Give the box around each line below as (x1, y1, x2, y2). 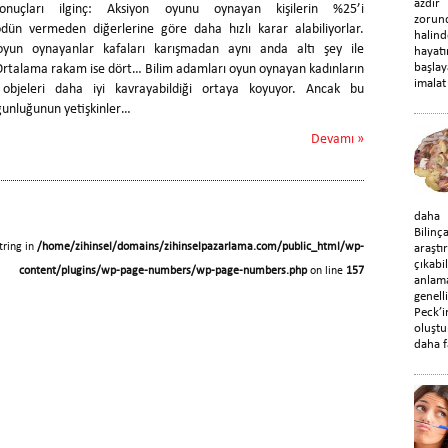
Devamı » (311, 131, 364, 147)
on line (307, 264, 346, 277)
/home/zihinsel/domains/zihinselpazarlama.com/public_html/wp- (37, 240, 364, 253)
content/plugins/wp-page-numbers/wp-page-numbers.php (19, 264, 307, 277)
